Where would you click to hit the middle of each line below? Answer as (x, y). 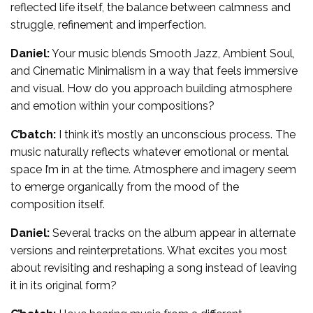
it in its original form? (64, 285)
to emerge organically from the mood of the (125, 187)
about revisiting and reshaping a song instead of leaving (154, 268)
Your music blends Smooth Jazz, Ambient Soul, (172, 53)
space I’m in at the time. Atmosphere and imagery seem (153, 169)
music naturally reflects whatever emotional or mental (150, 152)
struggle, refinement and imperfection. (108, 24)
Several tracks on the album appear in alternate (173, 233)
